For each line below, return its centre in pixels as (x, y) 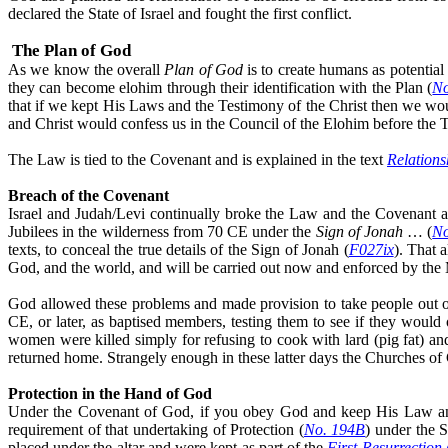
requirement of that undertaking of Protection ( (156, 429)
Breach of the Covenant (88, 195)
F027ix (371, 249)
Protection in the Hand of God (110, 393)
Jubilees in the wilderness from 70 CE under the (162, 231)
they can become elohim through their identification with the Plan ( (220, 87)
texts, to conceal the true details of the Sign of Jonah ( (178, 249)
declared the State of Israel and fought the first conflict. (180, 13)
